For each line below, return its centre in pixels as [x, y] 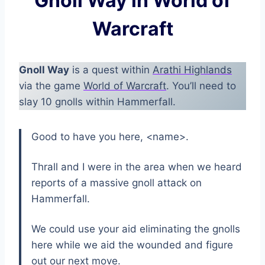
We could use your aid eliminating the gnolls [136, 229]
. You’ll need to [201, 86]
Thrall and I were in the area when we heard [137, 167]
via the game [51, 86]
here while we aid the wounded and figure [132, 245]
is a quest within [111, 70]
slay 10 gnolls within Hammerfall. [97, 102]
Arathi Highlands [192, 70]
